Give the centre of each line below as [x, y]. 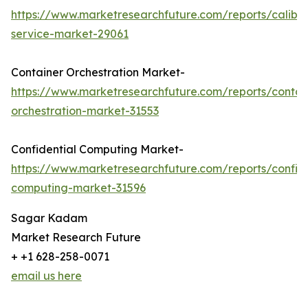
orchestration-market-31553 [85, 111]
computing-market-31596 [78, 188]
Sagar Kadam [49, 218]
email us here [46, 276]
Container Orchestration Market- [98, 73]
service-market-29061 [70, 34]
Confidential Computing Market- [97, 150]
